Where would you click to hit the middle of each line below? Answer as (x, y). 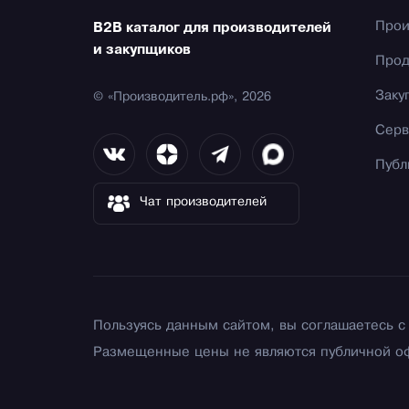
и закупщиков (142, 51)
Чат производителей (203, 203)
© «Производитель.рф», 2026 (182, 98)
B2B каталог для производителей (212, 29)
